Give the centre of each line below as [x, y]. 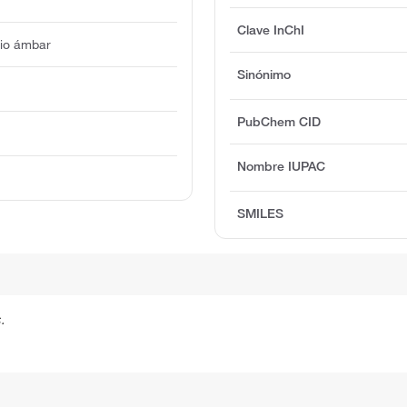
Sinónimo [264, 74]
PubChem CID [279, 121]
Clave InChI [271, 30]
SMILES [261, 213]
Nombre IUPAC [282, 166]
